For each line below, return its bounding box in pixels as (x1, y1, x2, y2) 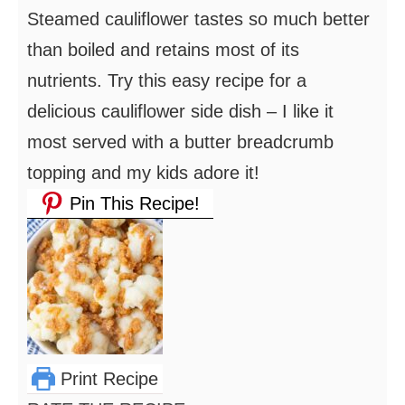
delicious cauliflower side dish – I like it (27, 101, 334, 122)
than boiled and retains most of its (27, 40, 299, 61)
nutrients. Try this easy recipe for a (27, 71, 306, 91)
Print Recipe (55, 369, 158, 390)
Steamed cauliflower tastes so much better (27, 9, 370, 30)
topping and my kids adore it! (27, 163, 259, 184)
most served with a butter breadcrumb (27, 132, 334, 153)
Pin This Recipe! (64, 193, 200, 214)
